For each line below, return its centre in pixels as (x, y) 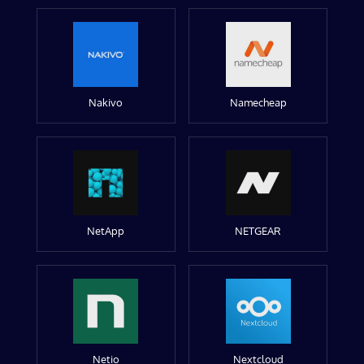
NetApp (106, 231)
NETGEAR (258, 231)
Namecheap (258, 102)
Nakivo (106, 102)
